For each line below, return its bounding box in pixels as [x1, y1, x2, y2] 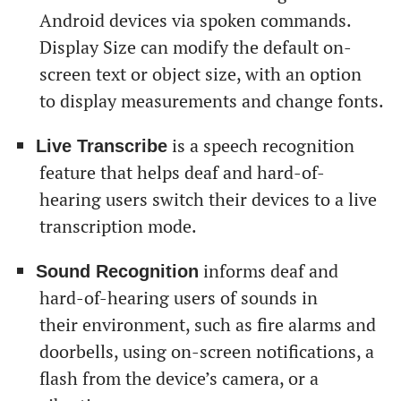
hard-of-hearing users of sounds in [38, 285, 318, 310]
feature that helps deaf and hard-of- [38, 159, 325, 184]
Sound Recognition [35, 260, 199, 281]
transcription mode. [38, 213, 197, 238]
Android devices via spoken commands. [38, 7, 352, 32]
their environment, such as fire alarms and [38, 311, 376, 337]
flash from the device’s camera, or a [38, 365, 319, 390]
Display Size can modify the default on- [38, 34, 352, 59]
